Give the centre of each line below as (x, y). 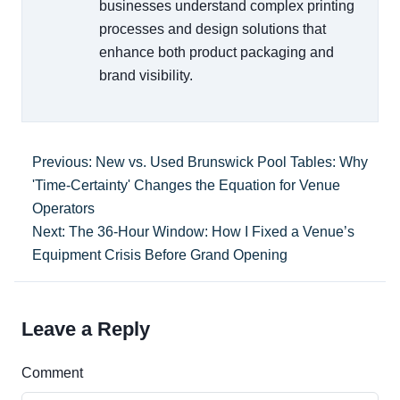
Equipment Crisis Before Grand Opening (160, 255)
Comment (52, 373)
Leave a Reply (86, 329)
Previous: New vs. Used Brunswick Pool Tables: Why (200, 162)
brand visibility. (146, 75)
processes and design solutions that (212, 29)
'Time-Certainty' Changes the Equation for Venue (186, 185)
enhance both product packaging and (217, 52)
